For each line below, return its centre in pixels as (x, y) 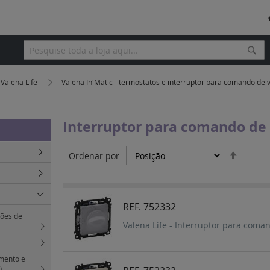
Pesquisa (40, 65)
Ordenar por (94, 156)
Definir (255, 151)
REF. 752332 (149, 207)
